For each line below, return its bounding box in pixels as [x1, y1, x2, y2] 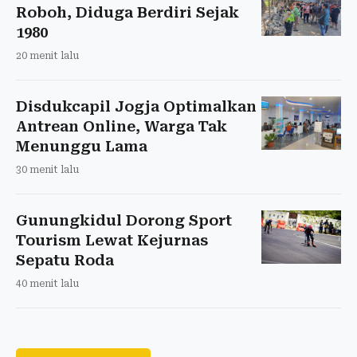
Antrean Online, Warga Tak [16, 117, 227, 135]
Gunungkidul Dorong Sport [16, 211, 232, 229]
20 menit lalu [16, 49, 79, 61]
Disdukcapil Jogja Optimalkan [16, 97, 257, 115]
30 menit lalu [16, 163, 79, 175]
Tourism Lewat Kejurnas [16, 231, 208, 249]
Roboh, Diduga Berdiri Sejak [16, 3, 239, 21]
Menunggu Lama [16, 137, 147, 155]
